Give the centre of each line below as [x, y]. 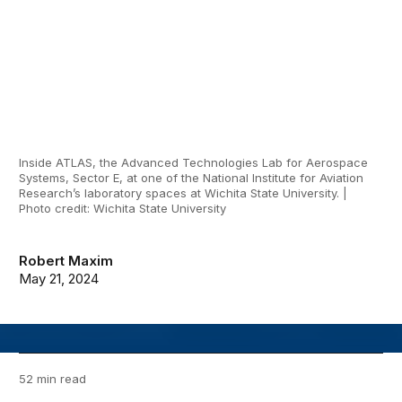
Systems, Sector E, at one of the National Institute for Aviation [192, 178]
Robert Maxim [66, 261]
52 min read [53, 379]
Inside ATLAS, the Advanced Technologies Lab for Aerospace [194, 163]
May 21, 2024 [59, 279]
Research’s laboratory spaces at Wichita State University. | [184, 193]
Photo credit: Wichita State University [123, 209]
